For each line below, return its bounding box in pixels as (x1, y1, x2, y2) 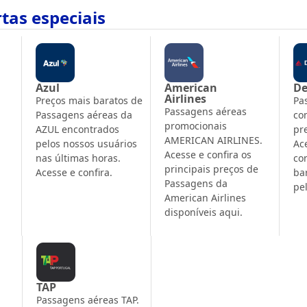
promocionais (164, 119, 228, 132)
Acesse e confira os (164, 147, 252, 161)
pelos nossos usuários (36, 136, 138, 150)
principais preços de (164, 162, 259, 175)
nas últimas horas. (36, 151, 121, 164)
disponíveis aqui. (164, 205, 243, 219)
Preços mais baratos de (36, 93, 143, 107)
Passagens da (164, 176, 228, 190)
